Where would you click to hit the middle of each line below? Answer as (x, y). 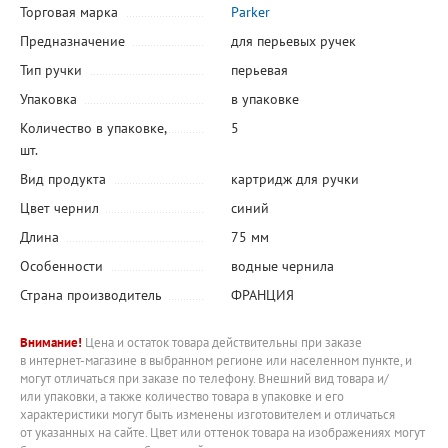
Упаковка (48, 99)
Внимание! (51, 343)
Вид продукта (63, 179)
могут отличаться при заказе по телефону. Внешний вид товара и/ (204, 379)
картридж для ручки (294, 179)
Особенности (61, 266)
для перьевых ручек (293, 41)
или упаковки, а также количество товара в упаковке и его (182, 397)
